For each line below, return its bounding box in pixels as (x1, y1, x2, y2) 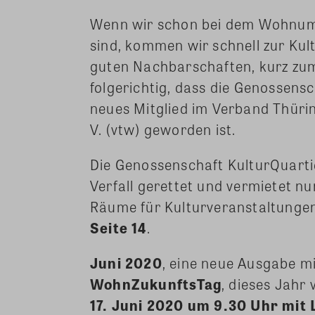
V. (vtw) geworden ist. (90, 119, 236, 140)
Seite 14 (90, 217, 147, 238)
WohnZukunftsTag (90, 274, 221, 295)
